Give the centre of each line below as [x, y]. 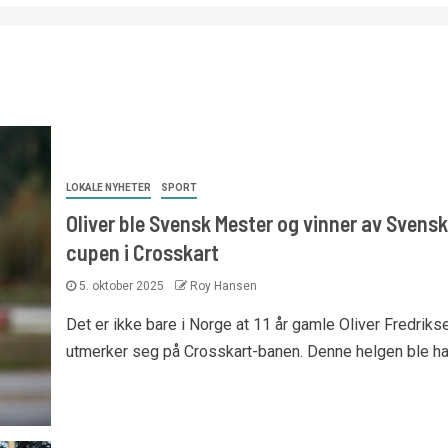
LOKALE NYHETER [108, 187]
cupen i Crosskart [142, 251]
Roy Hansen [223, 285]
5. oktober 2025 [121, 285]
